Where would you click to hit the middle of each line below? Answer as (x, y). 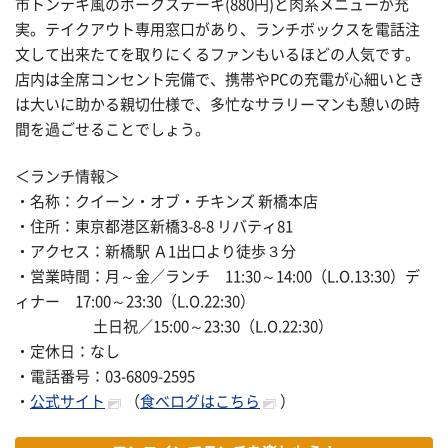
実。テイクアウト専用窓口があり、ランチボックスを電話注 (217, 29)
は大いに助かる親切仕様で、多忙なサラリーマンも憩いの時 (217, 104)
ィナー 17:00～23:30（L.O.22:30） (135, 302)
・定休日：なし (67, 352)
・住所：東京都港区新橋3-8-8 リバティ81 (154, 227)
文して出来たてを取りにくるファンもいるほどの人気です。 (217, 54)
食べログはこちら (200, 402)
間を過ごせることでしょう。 (112, 129)
